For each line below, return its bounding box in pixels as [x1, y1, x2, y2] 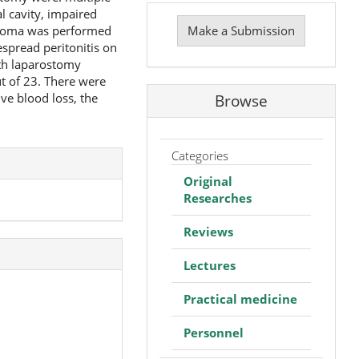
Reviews [183, 223, 233, 240]
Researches [183, 189, 252, 206]
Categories [171, 147, 228, 163]
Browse [214, 91, 268, 112]
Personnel [183, 324, 244, 341]
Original [183, 172, 232, 189]
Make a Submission [187, 22, 295, 38]
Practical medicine [183, 290, 297, 307]
